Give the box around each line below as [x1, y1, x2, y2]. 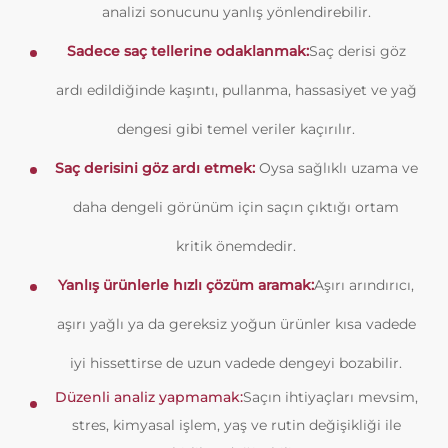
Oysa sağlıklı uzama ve [254, 159, 418, 177]
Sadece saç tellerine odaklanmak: [66, 42, 309, 60]
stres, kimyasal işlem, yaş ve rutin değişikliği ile [71, 416, 401, 434]
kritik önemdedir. [176, 237, 296, 255]
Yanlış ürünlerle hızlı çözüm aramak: [58, 276, 314, 294]
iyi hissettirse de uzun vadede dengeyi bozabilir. [70, 354, 402, 372]
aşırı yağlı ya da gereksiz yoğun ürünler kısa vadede [56, 315, 416, 333]
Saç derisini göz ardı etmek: [54, 159, 255, 177]
